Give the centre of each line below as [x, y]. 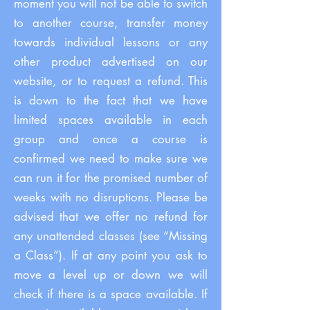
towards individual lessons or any [111, 42]
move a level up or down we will [111, 275]
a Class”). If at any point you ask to [111, 255]
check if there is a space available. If [111, 294]
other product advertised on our [111, 62]
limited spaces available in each [111, 120]
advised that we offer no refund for [111, 217]
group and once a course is [111, 139]
